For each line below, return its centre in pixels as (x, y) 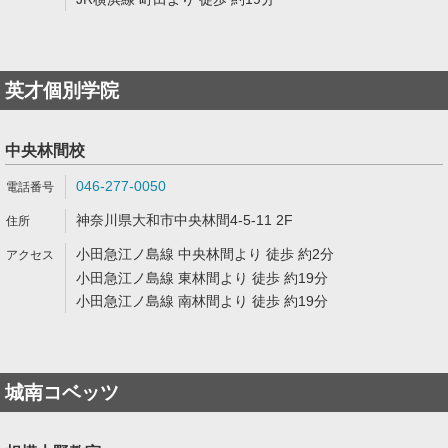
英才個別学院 (62, 90)
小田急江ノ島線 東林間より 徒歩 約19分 (202, 278)
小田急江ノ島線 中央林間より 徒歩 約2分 (205, 254)
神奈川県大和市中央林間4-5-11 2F (184, 220)
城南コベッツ (62, 392)
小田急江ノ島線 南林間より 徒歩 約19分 (202, 301)
